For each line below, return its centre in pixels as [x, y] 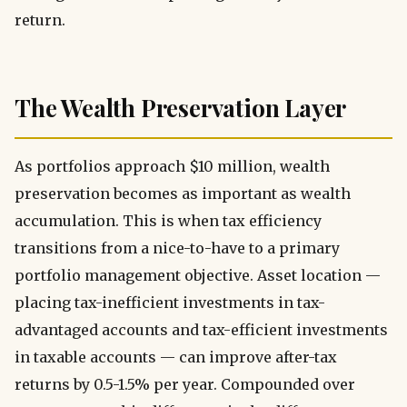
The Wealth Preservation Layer [181, 107]
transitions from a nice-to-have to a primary [177, 248]
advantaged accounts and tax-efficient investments [201, 330]
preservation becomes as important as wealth [183, 194]
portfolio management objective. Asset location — [198, 276]
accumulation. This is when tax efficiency [168, 221]
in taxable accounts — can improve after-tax [176, 357]
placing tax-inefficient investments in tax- [170, 303]
